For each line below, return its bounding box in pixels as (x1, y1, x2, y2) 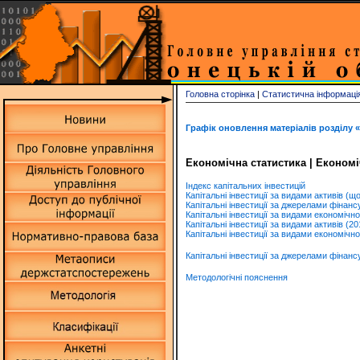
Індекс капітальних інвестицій (186, 181, 305, 190)
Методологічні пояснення (186, 272, 288, 282)
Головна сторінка (186, 89, 255, 99)
